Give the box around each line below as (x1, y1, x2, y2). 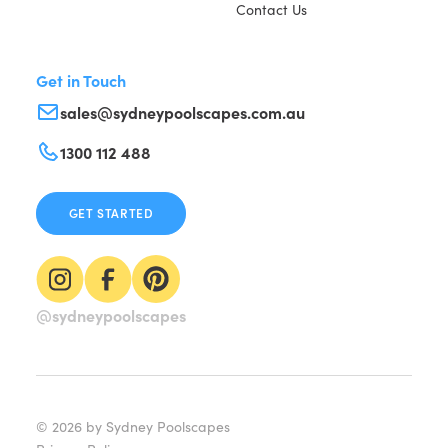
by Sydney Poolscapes (81, 417, 230, 437)
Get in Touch (35, 69, 126, 92)
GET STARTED (68, 205, 154, 222)
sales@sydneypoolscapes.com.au (59, 101, 305, 124)
